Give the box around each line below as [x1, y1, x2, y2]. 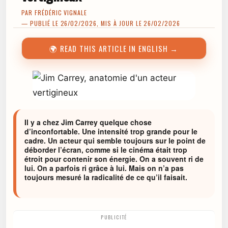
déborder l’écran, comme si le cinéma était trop [24, 145, 187, 155]
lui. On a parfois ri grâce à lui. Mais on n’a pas [24, 163, 184, 173]
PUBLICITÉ [101, 213, 127, 221]
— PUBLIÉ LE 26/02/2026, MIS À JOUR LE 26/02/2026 [21, 19, 181, 27]
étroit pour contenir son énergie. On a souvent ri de [24, 154, 204, 164]
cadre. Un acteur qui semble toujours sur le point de [24, 135, 206, 146]
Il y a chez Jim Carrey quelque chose [24, 117, 152, 127]
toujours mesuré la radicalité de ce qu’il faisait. [24, 172, 187, 182]
